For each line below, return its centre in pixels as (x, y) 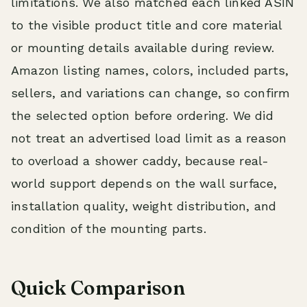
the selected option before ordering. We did (142, 115)
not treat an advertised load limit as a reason (149, 138)
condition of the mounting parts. (109, 228)
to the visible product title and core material (147, 25)
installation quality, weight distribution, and (144, 206)
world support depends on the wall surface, (144, 183)
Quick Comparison (98, 287)
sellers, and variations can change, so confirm (151, 93)
